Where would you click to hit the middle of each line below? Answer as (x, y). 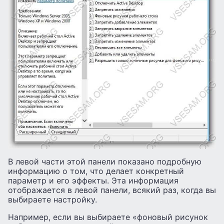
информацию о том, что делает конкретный (96, 171)
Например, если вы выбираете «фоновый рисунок (108, 217)
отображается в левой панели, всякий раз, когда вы (112, 190)
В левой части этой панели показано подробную (105, 161)
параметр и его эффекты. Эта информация (93, 180)
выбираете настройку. (52, 199)
